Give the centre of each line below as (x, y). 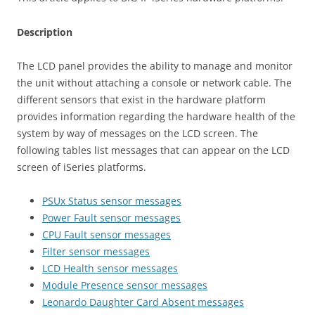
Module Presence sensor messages (125, 285)
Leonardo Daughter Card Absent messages (143, 302)
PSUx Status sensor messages (112, 201)
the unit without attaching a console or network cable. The (154, 83)
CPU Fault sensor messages (107, 234)
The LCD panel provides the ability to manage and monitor (155, 66)
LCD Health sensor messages (110, 268)
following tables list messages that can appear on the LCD (153, 150)
